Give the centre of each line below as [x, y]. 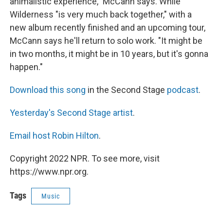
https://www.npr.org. [49, 172]
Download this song [48, 90]
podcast [183, 90]
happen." [26, 67]
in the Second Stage [126, 90]
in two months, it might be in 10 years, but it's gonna [109, 54]
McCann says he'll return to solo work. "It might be [106, 41]
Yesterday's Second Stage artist [71, 113]
